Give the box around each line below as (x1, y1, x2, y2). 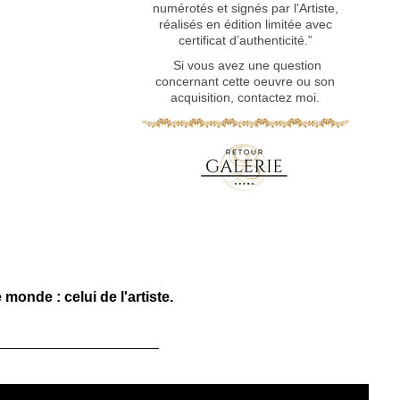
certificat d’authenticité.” (178, 33, 312, 47)
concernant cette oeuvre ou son (155, 74, 336, 88)
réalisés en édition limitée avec (158, 17, 332, 31)
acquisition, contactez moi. (171, 90, 321, 104)
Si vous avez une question (173, 58, 322, 72)
